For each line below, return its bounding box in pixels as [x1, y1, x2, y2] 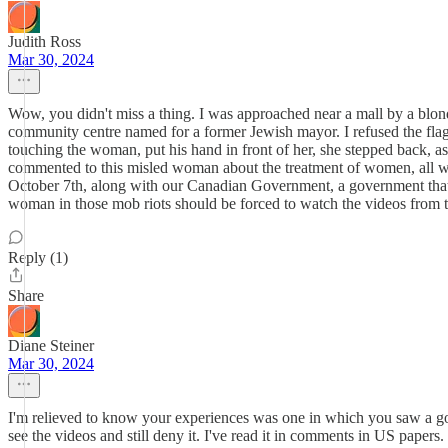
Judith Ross [8, 33, 81, 50]
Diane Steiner [8, 337, 94, 354]
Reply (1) [8, 249, 68, 266]
